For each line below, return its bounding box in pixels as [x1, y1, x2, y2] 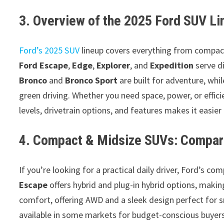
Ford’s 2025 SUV [19, 44, 80, 56]
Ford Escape [19, 59, 68, 71]
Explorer [96, 59, 130, 71]
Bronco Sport [65, 74, 118, 86]
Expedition [150, 59, 194, 71]
